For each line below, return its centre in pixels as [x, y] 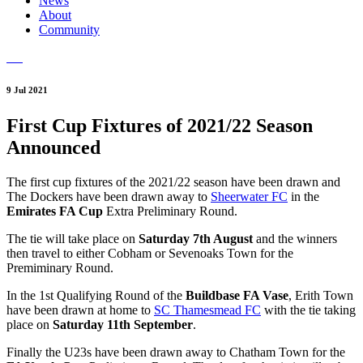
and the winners [295, 239]
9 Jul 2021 [27, 90]
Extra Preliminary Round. [170, 211]
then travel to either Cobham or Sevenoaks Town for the [150, 254]
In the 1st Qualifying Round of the [96, 296]
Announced [53, 148]
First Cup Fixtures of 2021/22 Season [160, 126]
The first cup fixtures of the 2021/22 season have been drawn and [173, 182]
